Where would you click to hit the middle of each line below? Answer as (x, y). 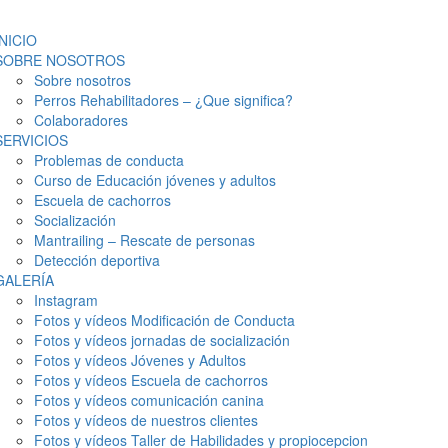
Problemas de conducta (109, 160)
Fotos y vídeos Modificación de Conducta (164, 320)
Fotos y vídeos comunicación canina (149, 400)
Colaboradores (81, 120)
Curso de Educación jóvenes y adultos (155, 180)
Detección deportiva (97, 260)
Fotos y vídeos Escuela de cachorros (151, 380)
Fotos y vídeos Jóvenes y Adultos (140, 360)
